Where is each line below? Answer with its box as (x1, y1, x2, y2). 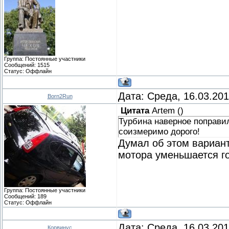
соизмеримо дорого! (119, 126, 200, 136)
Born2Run (47, 93, 73, 99)
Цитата (121, 105, 149, 116)
